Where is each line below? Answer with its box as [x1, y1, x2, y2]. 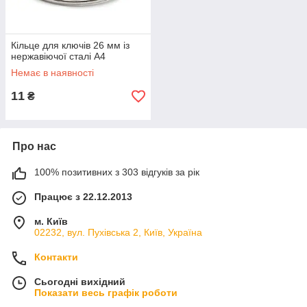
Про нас [12, 140, 56, 152]
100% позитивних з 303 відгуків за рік [34, 167, 199, 177]
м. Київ [34, 216, 68, 227]
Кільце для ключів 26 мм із [11, 40, 130, 51]
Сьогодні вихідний [34, 276, 125, 287]
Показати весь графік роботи [34, 287, 177, 298]
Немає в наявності [11, 67, 94, 78]
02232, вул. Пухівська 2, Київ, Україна [34, 227, 202, 238]
